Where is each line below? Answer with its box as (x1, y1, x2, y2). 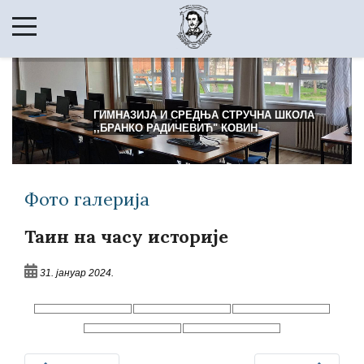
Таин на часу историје (24, 224, 228, 248)
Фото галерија (24, 187, 149, 210)
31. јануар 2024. (40, 266, 114, 278)
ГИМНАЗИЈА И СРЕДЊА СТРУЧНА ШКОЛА (93, 109, 315, 122)
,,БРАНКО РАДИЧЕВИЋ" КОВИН (93, 122, 258, 135)
